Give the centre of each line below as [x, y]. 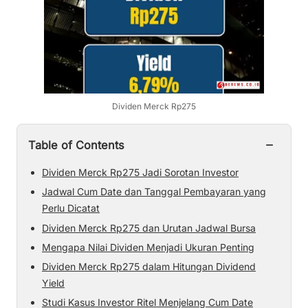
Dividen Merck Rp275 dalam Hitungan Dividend [149, 266]
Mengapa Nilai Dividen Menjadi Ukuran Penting [148, 247]
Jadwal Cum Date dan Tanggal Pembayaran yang [154, 192]
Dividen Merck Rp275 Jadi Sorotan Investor [140, 173]
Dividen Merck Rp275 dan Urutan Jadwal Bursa [149, 228]
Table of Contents [76, 145]
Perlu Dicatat [71, 208]
